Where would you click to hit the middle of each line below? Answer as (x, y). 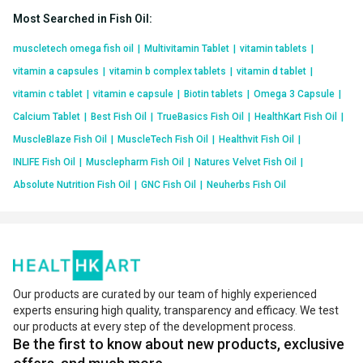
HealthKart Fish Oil (296, 116)
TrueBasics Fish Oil (201, 116)
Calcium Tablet (47, 116)
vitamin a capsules (56, 71)
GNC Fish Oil (169, 184)
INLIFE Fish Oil (44, 162)
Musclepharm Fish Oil (135, 162)
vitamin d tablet (271, 71)
